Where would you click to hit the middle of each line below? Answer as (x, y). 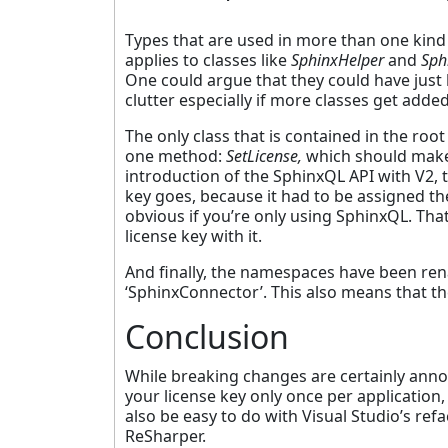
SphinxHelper (339, 59)
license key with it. (193, 235)
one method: (175, 155)
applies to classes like (208, 59)
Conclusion (207, 336)
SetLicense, (264, 155)
